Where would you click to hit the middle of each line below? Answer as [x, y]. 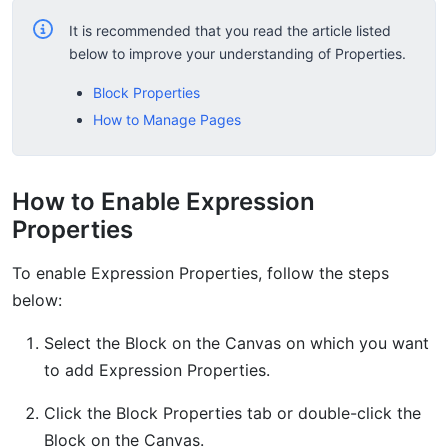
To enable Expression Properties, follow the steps [200, 272]
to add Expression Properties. [157, 369]
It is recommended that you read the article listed [230, 30]
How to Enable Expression [163, 201]
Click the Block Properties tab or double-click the [232, 412]
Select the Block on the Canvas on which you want [236, 342]
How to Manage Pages [167, 119]
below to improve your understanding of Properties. [237, 53]
